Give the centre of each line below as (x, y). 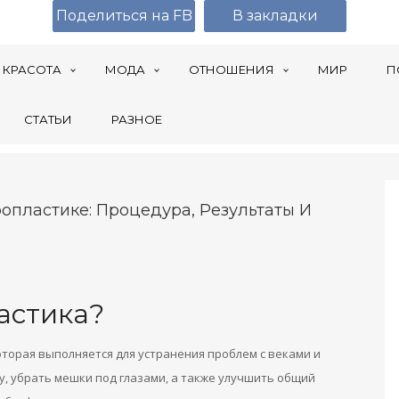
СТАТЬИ (48, 119)
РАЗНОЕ (137, 119)
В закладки (275, 16)
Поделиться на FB (124, 16)
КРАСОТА (32, 69)
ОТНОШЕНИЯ (232, 69)
